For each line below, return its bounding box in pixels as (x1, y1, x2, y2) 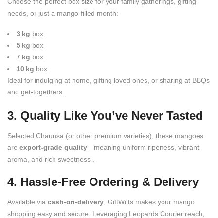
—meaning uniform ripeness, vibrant (87, 143, 199, 151)
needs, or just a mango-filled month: (7, 9, 118, 17)
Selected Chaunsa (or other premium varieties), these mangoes (7, 131, 203, 140)
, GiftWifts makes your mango (104, 198, 195, 206)
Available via (7, 198, 48, 206)
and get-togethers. (7, 88, 64, 96)
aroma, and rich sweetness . (7, 155, 94, 163)
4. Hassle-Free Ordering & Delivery (7, 175, 199, 188)
